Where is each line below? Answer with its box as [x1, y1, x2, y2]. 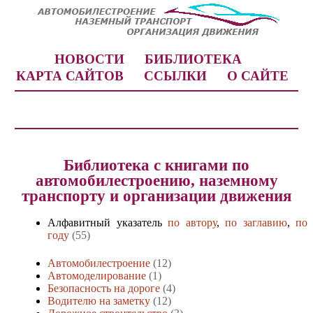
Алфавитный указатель [48, 217, 168, 229]
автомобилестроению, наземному [35, 172, 278, 190]
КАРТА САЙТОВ [15, 68, 124, 83]
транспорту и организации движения [22, 187, 291, 205]
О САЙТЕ [226, 68, 289, 83]
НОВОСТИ [54, 52, 124, 66]
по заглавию [225, 217, 287, 229]
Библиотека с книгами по [64, 156, 249, 175]
